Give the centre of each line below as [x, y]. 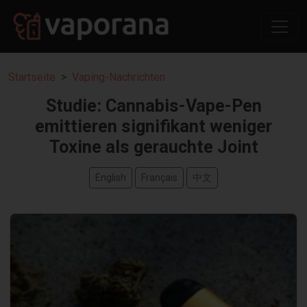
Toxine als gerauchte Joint [153, 147]
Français [159, 178]
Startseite [32, 77]
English [111, 178]
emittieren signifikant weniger [153, 127]
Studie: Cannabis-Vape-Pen [153, 106]
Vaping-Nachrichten [119, 77]
